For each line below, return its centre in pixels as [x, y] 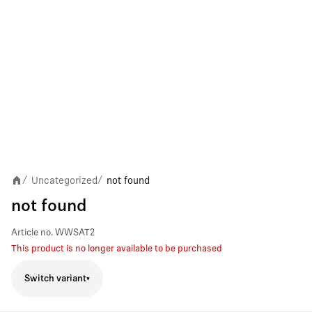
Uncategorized [64, 180]
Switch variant [55, 279]
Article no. [32, 233]
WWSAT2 [75, 233]
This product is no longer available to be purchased [117, 249]
